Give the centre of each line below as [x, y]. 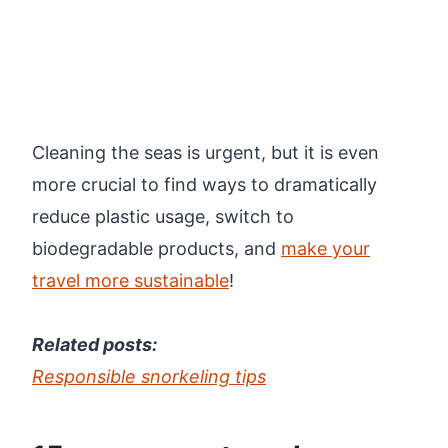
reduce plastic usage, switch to [163, 216]
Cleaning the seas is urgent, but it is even [205, 152]
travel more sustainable [130, 280]
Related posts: [94, 344]
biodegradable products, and [156, 248]
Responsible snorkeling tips [149, 376]
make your [325, 248]
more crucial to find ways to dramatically [204, 184]
